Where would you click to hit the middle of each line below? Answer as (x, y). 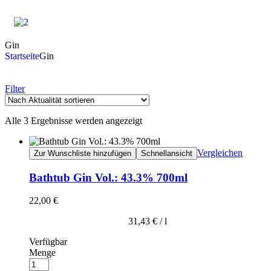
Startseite (22, 56)
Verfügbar (48, 242)
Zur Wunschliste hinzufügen (83, 153)
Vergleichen (220, 153)
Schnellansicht (167, 153)
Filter (15, 89)
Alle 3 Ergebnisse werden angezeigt (73, 121)
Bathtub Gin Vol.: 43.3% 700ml (108, 177)
